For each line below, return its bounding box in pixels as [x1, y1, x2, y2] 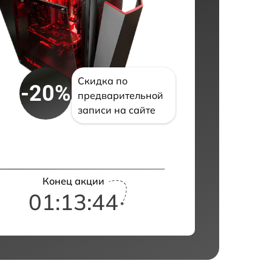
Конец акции [42, 175, 104, 187]
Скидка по [78, 75, 128, 87]
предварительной [78, 89, 164, 101]
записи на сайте [78, 104, 156, 116]
